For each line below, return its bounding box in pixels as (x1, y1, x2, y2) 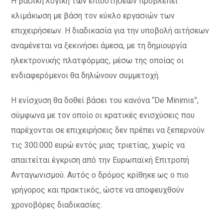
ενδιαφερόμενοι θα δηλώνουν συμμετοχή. (11, 71, 160, 80)
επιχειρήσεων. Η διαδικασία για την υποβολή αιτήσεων (11, 26, 210, 35)
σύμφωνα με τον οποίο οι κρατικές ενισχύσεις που (11, 111, 195, 120)
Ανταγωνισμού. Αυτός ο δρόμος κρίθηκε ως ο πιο (11, 170, 189, 180)
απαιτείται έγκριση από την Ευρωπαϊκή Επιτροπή (11, 155, 190, 165)
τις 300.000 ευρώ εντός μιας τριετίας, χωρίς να (11, 140, 185, 150)
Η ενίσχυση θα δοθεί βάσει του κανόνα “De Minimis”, (11, 96, 199, 105)
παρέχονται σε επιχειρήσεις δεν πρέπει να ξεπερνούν (11, 125, 205, 135)
